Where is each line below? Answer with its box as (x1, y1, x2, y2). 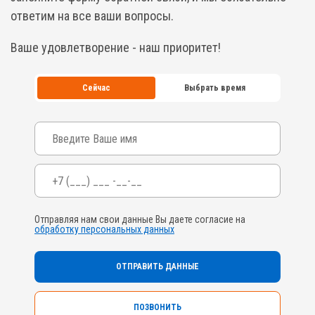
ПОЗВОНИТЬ (134, 302, 181, 312)
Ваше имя (34, 121, 83, 134)
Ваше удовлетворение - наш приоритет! (11, 40, 221, 55)
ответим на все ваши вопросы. (11, 8, 174, 23)
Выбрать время (184, 82, 245, 93)
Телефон (34, 163, 82, 176)
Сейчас (82, 82, 110, 93)
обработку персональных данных (34, 224, 174, 235)
